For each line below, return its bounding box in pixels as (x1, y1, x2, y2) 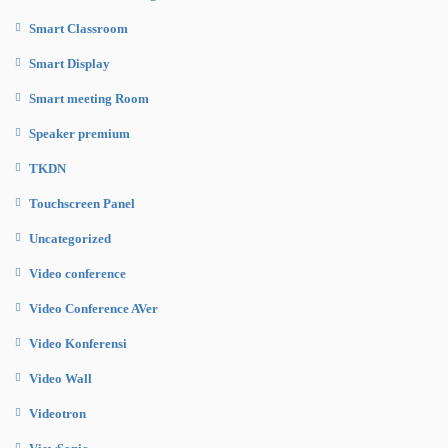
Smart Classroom (29, 20, 128, 36)
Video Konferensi (29, 335, 127, 351)
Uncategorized (29, 230, 111, 246)
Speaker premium (29, 125, 130, 141)
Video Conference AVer (29, 300, 158, 316)
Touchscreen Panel (29, 195, 135, 211)
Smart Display (29, 55, 110, 71)
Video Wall (29, 370, 92, 386)
